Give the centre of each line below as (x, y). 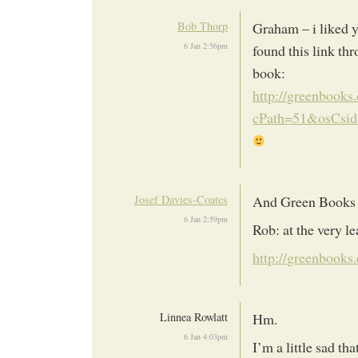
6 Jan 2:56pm (206, 46)
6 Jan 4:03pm (206, 337)
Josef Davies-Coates (181, 199)
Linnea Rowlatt (194, 317)
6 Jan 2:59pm (206, 219)
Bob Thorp (203, 26)
